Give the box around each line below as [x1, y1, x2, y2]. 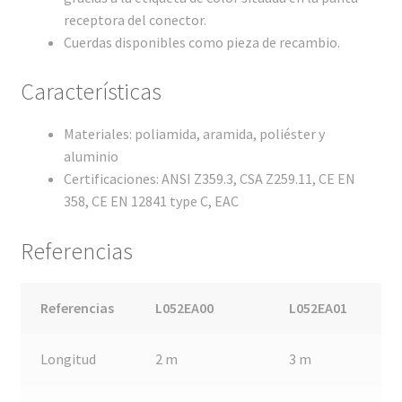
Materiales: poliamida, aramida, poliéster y [63, 125, 325, 144]
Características [20, 77, 162, 107]
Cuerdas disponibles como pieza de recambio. [63, 32, 340, 51]
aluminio [63, 147, 118, 166]
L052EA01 [289, 299, 348, 318]
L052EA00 [155, 299, 214, 318]
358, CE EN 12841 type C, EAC [63, 192, 239, 211]
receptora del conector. [63, 10, 206, 29]
